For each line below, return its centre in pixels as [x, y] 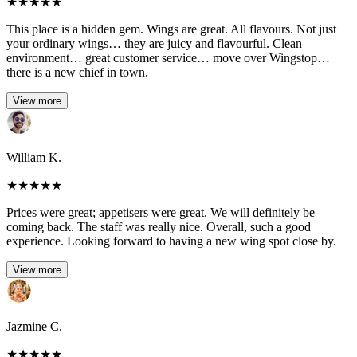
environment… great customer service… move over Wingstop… [168, 58]
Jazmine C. [34, 327]
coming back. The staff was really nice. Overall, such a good [159, 227]
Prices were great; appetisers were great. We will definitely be [161, 213]
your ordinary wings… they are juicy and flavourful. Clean [154, 44]
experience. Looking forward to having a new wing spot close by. [171, 241]
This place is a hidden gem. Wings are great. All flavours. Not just [171, 29]
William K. [34, 158]
